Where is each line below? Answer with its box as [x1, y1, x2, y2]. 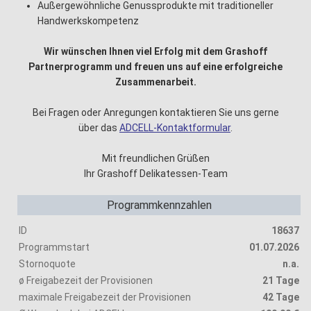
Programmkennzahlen [106, 199, 212, 212]
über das [78, 122, 119, 133]
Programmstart [19, 242, 90, 253]
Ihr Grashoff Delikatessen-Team [83, 168, 228, 179]
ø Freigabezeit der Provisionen [19, 275, 153, 286]
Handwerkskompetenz [37, 15, 139, 26]
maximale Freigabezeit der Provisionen [19, 292, 191, 303]
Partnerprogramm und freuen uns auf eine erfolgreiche [28, 61, 283, 72]
